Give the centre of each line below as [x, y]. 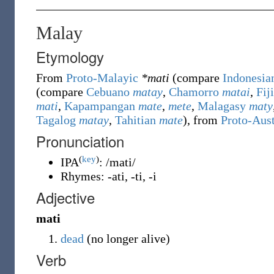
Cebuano [108, 92]
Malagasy [222, 106]
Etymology [70, 57]
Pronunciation [80, 141]
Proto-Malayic [102, 78]
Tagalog [56, 120]
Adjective [65, 197]
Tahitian [135, 120]
